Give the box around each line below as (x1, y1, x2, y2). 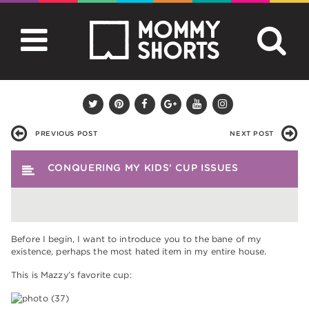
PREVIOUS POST (35, 130, 98, 137)
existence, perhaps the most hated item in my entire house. (11, 246, 267, 257)
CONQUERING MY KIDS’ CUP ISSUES (47, 162, 239, 174)
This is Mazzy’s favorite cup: (11, 270, 132, 281)
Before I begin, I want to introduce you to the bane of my (11, 234, 261, 245)
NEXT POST (230, 130, 274, 137)
